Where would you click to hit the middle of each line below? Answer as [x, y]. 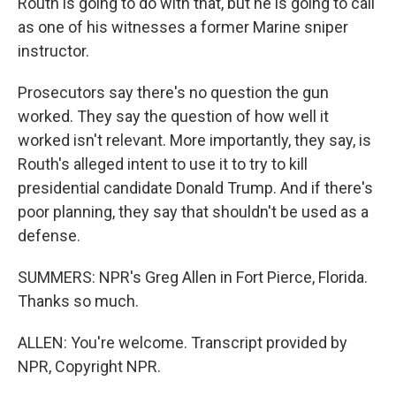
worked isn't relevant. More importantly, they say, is [194, 140]
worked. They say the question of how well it [173, 116]
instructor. [53, 51]
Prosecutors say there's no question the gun [173, 92]
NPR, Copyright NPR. [89, 366]
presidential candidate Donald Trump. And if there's [195, 188]
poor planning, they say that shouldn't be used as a [193, 212]
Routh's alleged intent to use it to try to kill [163, 164]
